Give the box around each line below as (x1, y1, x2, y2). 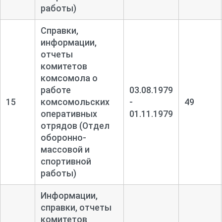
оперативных (40, 108, 97, 119)
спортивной (40, 156, 91, 166)
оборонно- (40, 132, 86, 143)
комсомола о (40, 72, 98, 83)
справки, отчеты (40, 202, 111, 213)
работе (40, 84, 71, 95)
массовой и (40, 144, 90, 155)
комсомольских (40, 96, 110, 107)
